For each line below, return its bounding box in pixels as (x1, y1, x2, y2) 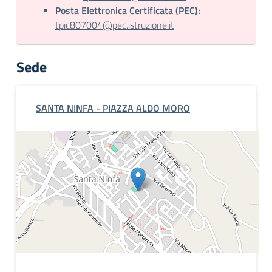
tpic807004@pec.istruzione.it (55, 18, 174, 32)
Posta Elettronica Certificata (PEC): (55, 3, 200, 18)
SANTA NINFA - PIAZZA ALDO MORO (36, 101, 190, 115)
